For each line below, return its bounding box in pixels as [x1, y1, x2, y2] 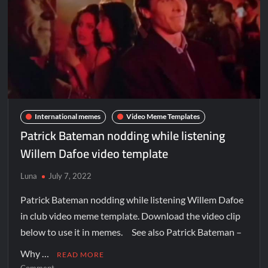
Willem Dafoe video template [20, 142, 169, 165]
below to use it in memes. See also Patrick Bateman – [20, 226, 242, 237]
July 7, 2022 [48, 170, 92, 181]
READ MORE [57, 249, 105, 259]
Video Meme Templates [126, 112, 200, 121]
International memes [35, 112, 101, 121]
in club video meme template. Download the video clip [20, 209, 241, 221]
